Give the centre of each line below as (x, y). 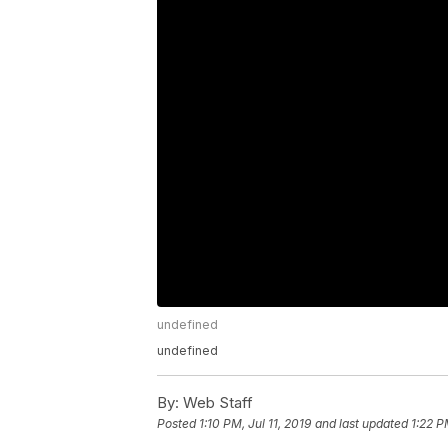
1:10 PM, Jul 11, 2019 (255, 424)
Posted (178, 424)
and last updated (361, 424)
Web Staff (216, 402)
